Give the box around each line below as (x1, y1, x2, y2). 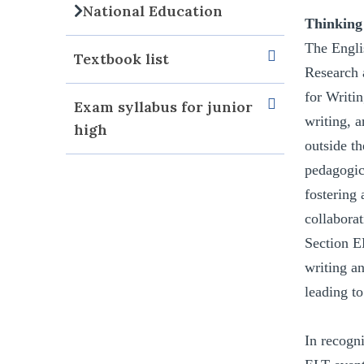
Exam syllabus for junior (74, 97, 253, 117)
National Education (83, 2, 223, 21)
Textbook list (74, 50, 170, 69)
